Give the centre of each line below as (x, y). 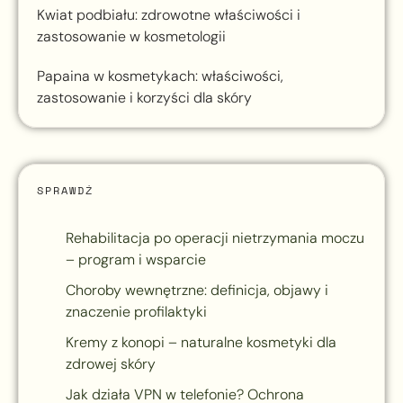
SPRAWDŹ (65, 191)
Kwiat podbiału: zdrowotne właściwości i (169, 15)
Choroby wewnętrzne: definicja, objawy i (197, 291)
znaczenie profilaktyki (136, 312)
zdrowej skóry (111, 364)
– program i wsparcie (136, 260)
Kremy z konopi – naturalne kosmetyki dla (201, 343)
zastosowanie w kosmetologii (131, 37)
